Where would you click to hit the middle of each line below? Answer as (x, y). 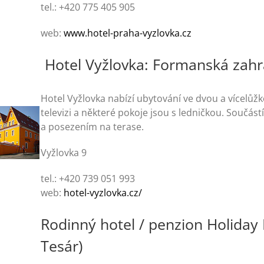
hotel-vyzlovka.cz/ (103, 193)
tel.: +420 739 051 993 (88, 179)
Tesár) (62, 245)
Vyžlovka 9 (64, 153)
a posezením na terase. (93, 127)
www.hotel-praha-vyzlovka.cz (128, 33)
